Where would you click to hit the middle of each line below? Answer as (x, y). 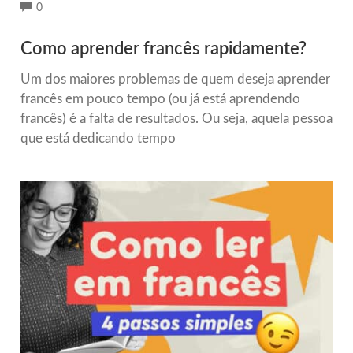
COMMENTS (74, 7)
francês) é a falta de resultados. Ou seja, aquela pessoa (176, 119)
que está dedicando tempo (98, 139)
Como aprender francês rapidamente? (163, 49)
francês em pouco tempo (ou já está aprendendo (160, 99)
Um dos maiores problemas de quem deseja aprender (175, 80)
